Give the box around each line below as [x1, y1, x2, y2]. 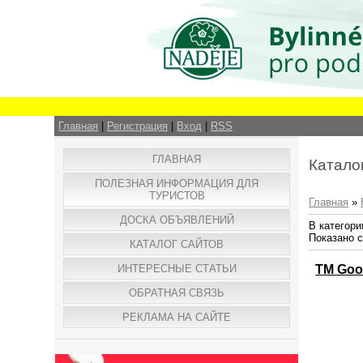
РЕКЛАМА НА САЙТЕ [122, 311, 232, 323]
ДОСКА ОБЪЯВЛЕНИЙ [119, 214, 234, 226]
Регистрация [107, 120, 169, 132]
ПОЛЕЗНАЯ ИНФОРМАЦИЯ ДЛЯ [95, 177, 259, 190]
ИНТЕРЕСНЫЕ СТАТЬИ [117, 263, 237, 275]
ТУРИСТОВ [148, 190, 205, 202]
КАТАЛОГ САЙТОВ [130, 238, 224, 250]
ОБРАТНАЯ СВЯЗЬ [129, 287, 225, 299]
